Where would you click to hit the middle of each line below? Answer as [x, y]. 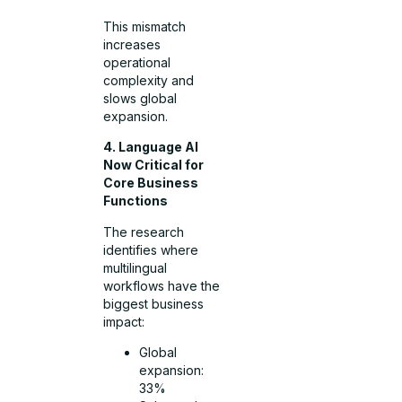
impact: [124, 321]
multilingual [135, 267]
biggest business [154, 303]
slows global [140, 98]
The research [144, 232]
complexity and [149, 80]
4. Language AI [151, 147]
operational [137, 62]
